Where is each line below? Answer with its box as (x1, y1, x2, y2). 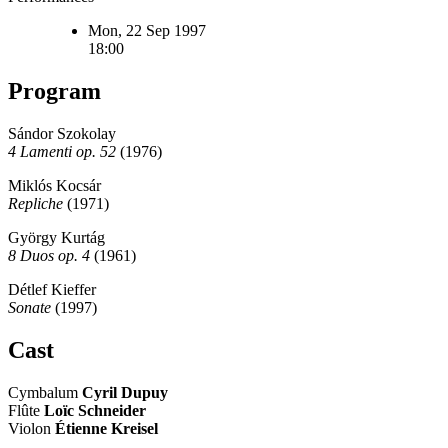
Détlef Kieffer (8, 280, 96, 298)
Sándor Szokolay (8, 124, 116, 142)
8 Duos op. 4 (8, 246, 90, 264)
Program (8, 78, 101, 105)
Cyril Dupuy (82, 383, 168, 401)
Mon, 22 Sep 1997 (88, 22, 206, 40)
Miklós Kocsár (8, 176, 101, 194)
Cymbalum (8, 383, 82, 401)
